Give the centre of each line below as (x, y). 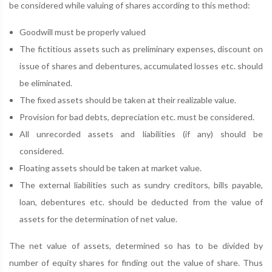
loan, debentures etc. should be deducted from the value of (141, 202)
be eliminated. (46, 83)
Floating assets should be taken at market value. (110, 168)
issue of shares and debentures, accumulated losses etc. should (141, 66)
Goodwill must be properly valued (83, 32)
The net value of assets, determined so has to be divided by (136, 246)
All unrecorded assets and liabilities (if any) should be (141, 134)
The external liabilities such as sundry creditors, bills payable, (141, 185)
